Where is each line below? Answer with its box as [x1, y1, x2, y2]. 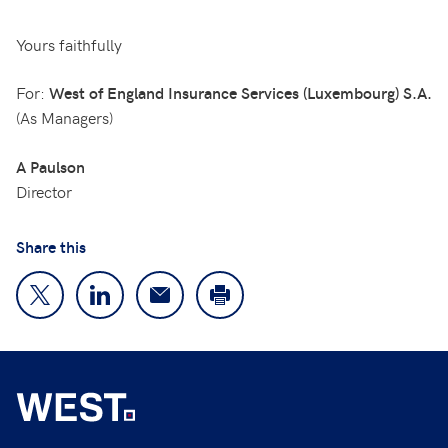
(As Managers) [16, 106, 113, 129]
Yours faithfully [16, 33, 122, 56]
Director [16, 180, 72, 203]
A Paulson [16, 156, 85, 178]
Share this [16, 236, 86, 258]
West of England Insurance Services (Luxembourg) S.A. [49, 82, 432, 104]
